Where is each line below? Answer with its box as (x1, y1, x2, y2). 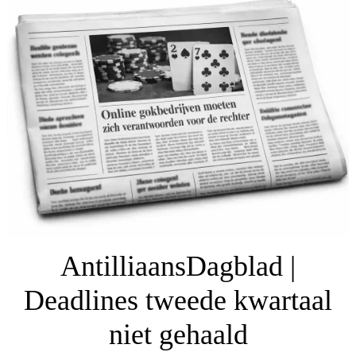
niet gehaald (108, 319, 248, 351)
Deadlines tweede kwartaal (24, 284, 332, 317)
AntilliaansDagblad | (60, 250, 296, 283)
